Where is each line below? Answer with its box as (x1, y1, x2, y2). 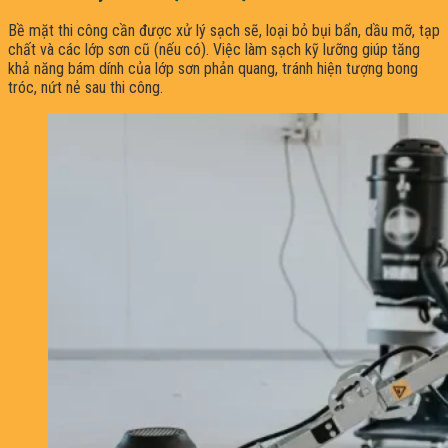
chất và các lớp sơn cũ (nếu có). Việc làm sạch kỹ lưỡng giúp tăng (8, 40, 420, 60)
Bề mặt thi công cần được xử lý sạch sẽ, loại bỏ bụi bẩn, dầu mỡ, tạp (8, 21, 440, 41)
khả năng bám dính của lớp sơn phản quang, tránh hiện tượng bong (8, 59, 418, 79)
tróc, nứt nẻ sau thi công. (8, 78, 163, 98)
